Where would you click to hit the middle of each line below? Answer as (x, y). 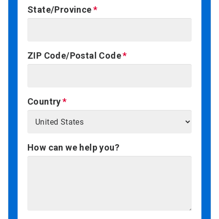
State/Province (60, 10)
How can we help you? (73, 148)
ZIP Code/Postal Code (74, 56)
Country (44, 102)
